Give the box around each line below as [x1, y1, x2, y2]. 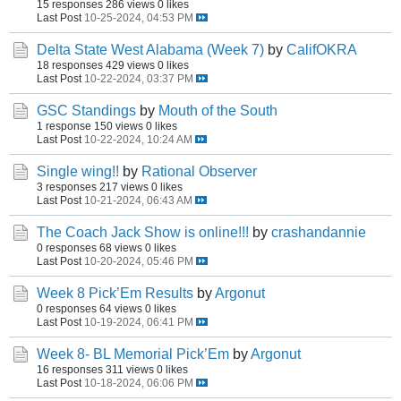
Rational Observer [141, 164, 257, 179]
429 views [106, 59, 155, 71]
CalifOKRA [286, 42, 357, 57]
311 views [106, 363, 154, 375]
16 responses [37, 363, 103, 375]
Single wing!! [37, 164, 119, 179]
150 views [94, 120, 143, 132]
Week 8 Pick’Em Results [37, 286, 193, 301]
